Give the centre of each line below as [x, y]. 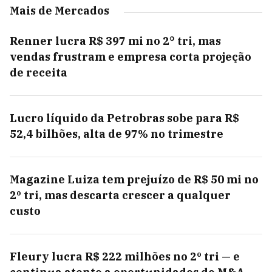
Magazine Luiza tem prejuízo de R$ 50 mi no [134, 179]
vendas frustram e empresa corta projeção [131, 57]
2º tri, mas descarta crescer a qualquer [120, 195]
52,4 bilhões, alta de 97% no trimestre [117, 134]
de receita [39, 73]
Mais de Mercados [59, 11]
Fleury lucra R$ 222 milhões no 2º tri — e [125, 257]
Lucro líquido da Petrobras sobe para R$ [124, 118]
